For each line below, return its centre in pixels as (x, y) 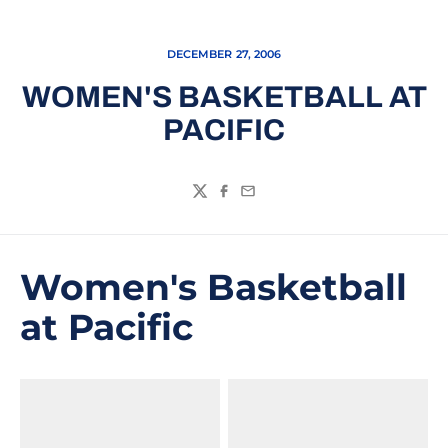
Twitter (219, 201)
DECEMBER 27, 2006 (224, 54)
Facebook (254, 201)
